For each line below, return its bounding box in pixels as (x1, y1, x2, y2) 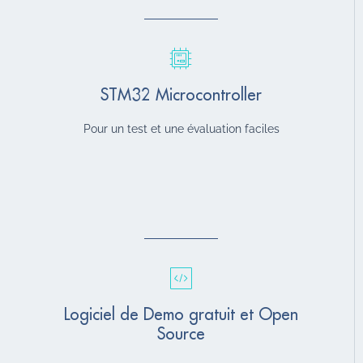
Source (157, 325, 205, 343)
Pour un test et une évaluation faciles (83, 122, 280, 135)
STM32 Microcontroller (100, 86, 262, 104)
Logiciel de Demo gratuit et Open (64, 305, 298, 323)
